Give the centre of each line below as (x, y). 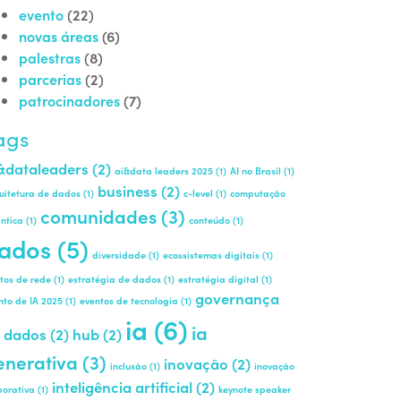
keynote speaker (255, 389)
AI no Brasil (256, 171)
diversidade (119, 255)
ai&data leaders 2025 (164, 171)
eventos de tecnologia (129, 300)
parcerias (50, 79)
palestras (50, 57)
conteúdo (209, 220)
